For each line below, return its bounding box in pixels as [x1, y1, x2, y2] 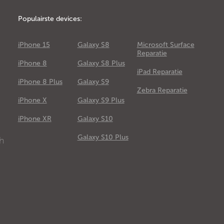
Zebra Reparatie [136, 86, 187, 94]
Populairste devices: [17, 14, 82, 23]
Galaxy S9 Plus [77, 96, 124, 104]
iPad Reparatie [136, 67, 182, 76]
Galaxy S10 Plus [77, 133, 128, 141]
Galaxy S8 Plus [77, 59, 125, 67]
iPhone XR [17, 114, 51, 123]
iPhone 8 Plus [17, 77, 62, 86]
